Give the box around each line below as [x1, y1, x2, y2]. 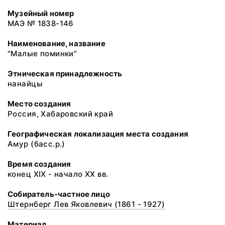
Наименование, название [8, 39, 105, 48]
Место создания [8, 99, 71, 108]
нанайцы [8, 79, 43, 88]
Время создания [8, 159, 71, 169]
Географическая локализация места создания [8, 129, 188, 139]
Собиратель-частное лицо [8, 189, 110, 199]
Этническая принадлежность [8, 69, 123, 78]
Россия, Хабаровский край [8, 109, 114, 119]
